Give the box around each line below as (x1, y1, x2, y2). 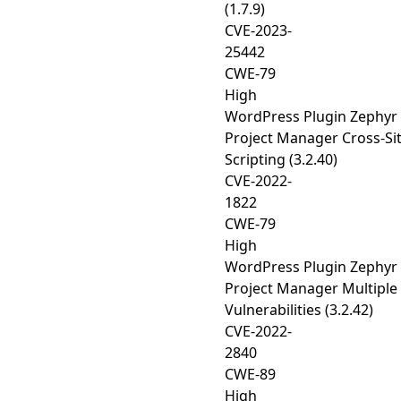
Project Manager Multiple (225, 278, 397, 298)
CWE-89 (225, 364, 276, 384)
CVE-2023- (225, 21, 292, 40)
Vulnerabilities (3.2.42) (225, 300, 373, 320)
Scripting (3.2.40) (225, 149, 337, 169)
